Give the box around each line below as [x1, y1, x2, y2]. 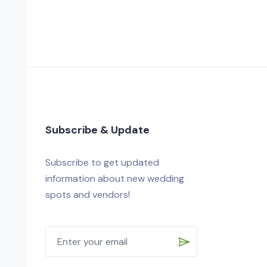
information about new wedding [45, 172, 184, 185]
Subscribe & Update [45, 123, 150, 137]
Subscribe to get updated [45, 156, 159, 169]
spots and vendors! [45, 188, 130, 201]
